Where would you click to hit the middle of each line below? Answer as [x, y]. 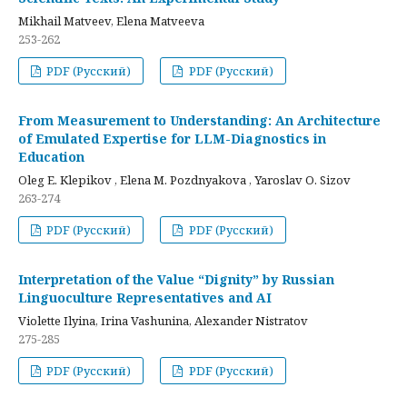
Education [51, 156]
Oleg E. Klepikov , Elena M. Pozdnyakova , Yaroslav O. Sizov [184, 179]
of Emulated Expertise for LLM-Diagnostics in [172, 138]
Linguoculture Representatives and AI [145, 297]
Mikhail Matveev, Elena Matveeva [111, 20]
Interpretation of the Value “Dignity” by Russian [176, 279]
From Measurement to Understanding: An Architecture [199, 120]
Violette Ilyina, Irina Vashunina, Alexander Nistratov [163, 320]
